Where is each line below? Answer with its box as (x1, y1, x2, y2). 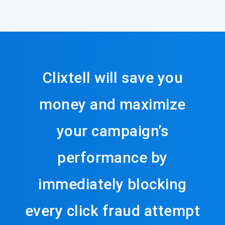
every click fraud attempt (25, 202, 200, 219)
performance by (57, 149, 168, 166)
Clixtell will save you (42, 69, 183, 86)
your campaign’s (56, 122, 169, 140)
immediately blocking (38, 175, 187, 193)
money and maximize (39, 95, 186, 113)
